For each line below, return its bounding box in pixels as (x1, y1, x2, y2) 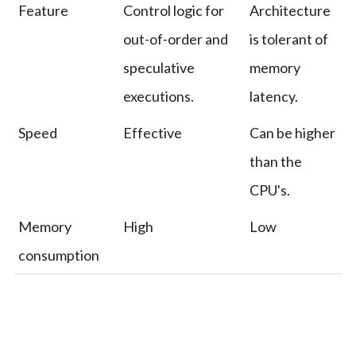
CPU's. (249, 180, 290, 199)
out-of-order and (122, 29, 228, 48)
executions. (122, 87, 194, 105)
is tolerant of (249, 29, 328, 48)
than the (249, 152, 302, 170)
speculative (122, 58, 195, 76)
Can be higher (249, 123, 335, 141)
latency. (249, 87, 298, 105)
